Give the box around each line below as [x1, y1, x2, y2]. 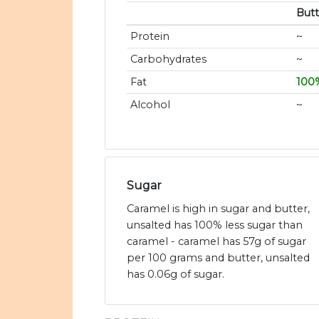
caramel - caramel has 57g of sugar [127, 235, 306, 249]
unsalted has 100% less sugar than [127, 219, 303, 232]
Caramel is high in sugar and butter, [127, 202, 310, 216]
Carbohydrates [130, 53, 206, 66]
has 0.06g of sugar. [127, 268, 224, 281]
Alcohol [130, 98, 170, 112]
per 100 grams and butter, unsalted [127, 251, 310, 265]
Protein [130, 30, 169, 43]
